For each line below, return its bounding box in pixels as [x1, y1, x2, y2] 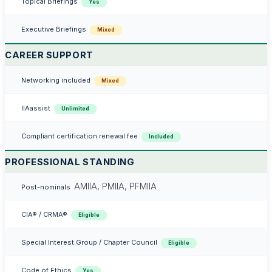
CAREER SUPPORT [5, 49, 93, 61]
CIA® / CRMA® [21, 209, 67, 219]
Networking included [21, 75, 90, 84]
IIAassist [21, 103, 50, 112]
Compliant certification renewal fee [21, 131, 138, 140]
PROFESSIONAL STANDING [5, 156, 135, 168]
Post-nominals [21, 182, 70, 191]
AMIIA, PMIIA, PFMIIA [74, 180, 157, 192]
